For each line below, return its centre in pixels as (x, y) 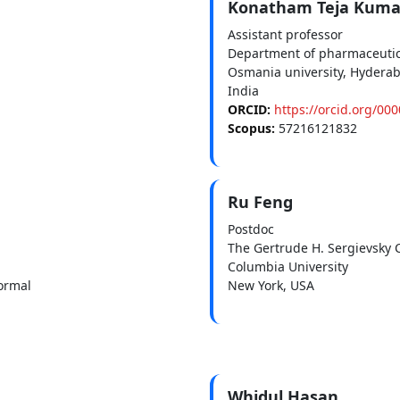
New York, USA (271, 285)
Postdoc (250, 229)
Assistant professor (285, 34)
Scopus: (253, 128)
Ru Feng (260, 201)
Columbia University (287, 266)
